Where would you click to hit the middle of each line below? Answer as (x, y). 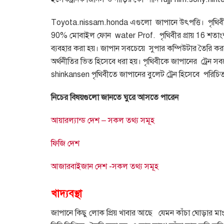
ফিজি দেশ (65, 144)
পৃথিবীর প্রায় (177, 36)
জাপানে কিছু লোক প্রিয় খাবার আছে (102, 213)
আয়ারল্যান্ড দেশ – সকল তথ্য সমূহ (103, 121)
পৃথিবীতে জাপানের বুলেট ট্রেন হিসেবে (145, 75)
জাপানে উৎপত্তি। (180, 23)
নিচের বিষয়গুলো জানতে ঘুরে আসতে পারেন (115, 98)
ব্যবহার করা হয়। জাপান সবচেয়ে (98, 49)
